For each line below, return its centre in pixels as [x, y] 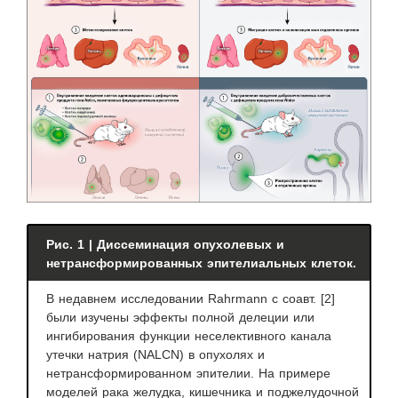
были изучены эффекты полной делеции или [180, 318]
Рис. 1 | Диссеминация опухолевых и [165, 245]
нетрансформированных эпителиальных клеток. [201, 263]
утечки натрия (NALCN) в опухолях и [155, 355]
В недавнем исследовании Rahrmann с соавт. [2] [191, 299]
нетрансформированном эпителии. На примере [188, 374]
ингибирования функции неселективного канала [189, 336]
